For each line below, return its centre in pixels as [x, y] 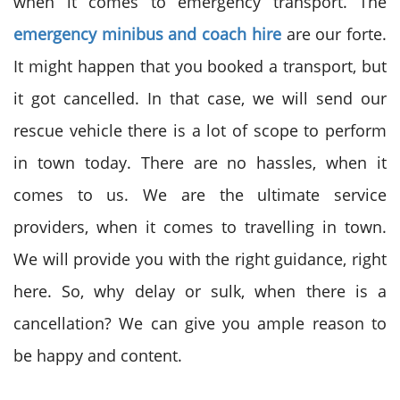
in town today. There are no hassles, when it [200, 162]
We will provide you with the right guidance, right [200, 259]
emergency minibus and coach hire [147, 34]
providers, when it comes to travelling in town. [200, 227]
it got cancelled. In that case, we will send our [200, 98]
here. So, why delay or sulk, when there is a [200, 291]
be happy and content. [100, 355]
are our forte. [334, 34]
